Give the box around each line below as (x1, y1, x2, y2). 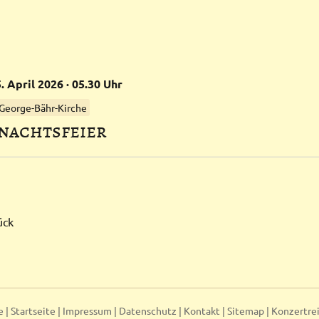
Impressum (63, 304, 112, 317)
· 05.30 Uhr (63, 76, 122, 91)
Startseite (11, 304, 56, 317)
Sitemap (227, 304, 264, 317)
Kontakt (184, 304, 220, 317)
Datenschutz (119, 304, 177, 317)
